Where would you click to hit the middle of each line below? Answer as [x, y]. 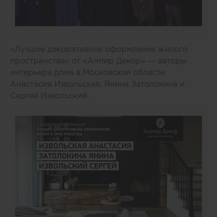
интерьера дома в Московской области [88, 72]
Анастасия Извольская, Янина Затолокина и [97, 84]
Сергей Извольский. [50, 95]
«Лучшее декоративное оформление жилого [99, 49]
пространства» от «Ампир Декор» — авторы [98, 60]
